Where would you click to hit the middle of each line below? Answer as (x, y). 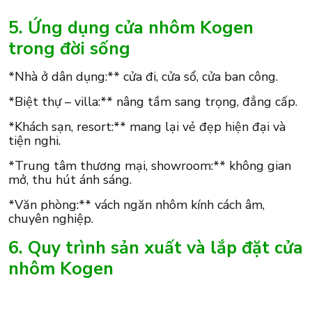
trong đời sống (69, 49)
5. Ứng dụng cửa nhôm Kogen (131, 28)
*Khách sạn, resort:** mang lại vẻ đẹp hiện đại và (147, 127)
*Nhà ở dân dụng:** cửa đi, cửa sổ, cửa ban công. (143, 77)
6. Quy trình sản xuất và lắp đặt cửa (156, 248)
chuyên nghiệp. (51, 219)
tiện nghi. (34, 141)
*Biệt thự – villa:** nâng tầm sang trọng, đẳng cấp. (153, 102)
